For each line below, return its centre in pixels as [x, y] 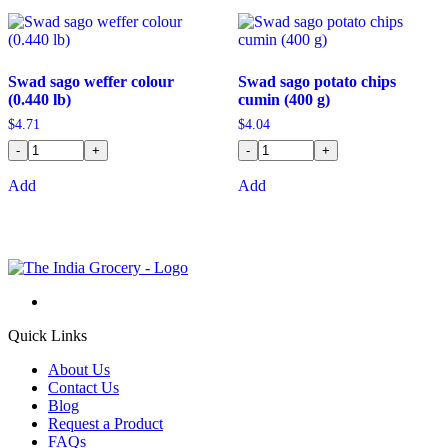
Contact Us [83, 387]
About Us [79, 369]
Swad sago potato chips [316, 82]
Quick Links [47, 335]
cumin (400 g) [283, 100]
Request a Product [105, 423]
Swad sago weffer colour [91, 82]
